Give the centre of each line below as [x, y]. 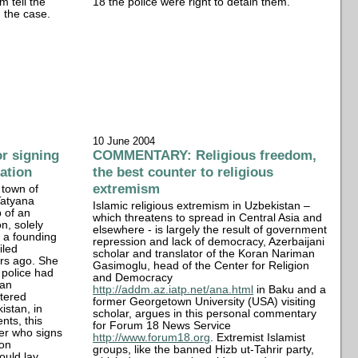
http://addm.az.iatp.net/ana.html [173, 289]
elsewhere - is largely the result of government [210, 229]
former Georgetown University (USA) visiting [205, 301]
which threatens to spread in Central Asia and [208, 217]
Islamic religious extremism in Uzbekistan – [202, 205]
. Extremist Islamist [258, 337]
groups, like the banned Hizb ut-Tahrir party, [204, 349]
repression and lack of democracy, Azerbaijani [209, 241]
